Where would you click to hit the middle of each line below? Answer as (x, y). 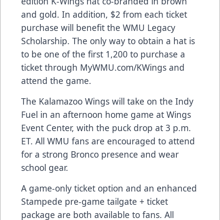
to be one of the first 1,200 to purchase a (103, 54)
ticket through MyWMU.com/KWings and (103, 68)
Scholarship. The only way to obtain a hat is (108, 41)
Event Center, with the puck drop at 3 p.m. (106, 128)
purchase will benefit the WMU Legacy (98, 28)
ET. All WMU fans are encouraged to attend (108, 141)
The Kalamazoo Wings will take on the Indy (107, 101)
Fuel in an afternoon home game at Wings (106, 115)
